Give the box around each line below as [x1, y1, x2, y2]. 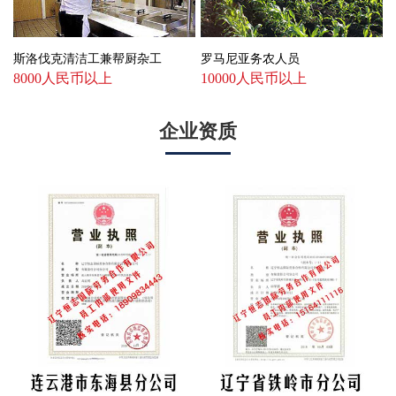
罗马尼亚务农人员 [200, 50, 300, 65]
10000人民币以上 [200, 71, 307, 87]
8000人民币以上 [12, 71, 112, 87]
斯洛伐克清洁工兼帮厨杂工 [12, 50, 162, 65]
